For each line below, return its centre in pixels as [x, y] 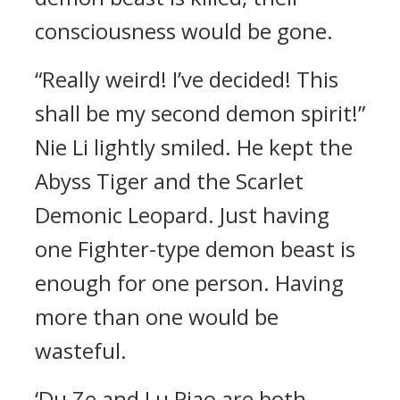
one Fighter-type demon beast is [195, 249]
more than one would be [157, 317]
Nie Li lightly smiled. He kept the [194, 147]
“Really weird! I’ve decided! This [187, 79]
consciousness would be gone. [184, 31]
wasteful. [81, 350]
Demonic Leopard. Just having [182, 215]
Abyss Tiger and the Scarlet [169, 181]
